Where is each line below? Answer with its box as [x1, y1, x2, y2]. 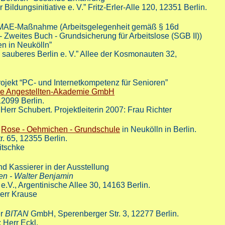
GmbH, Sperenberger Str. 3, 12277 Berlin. [29, 209, 179, 218]
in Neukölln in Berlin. [120, 125, 196, 134]
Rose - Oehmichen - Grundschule [1, 125, 120, 134]
